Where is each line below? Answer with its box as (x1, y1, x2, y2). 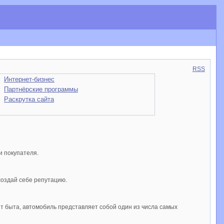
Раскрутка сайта (4, 95, 54, 103)
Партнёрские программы (4, 85, 78, 93)
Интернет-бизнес (4, 75, 54, 83)
